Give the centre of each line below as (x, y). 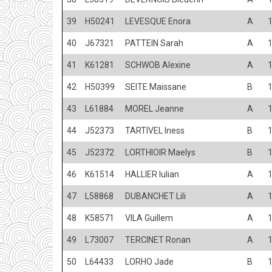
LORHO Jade (149, 261)
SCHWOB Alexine (158, 65)
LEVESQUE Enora (158, 21)
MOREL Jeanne (155, 108)
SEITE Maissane (156, 87)
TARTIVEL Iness (155, 130)
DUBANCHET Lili (155, 196)
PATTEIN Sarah (154, 43)
